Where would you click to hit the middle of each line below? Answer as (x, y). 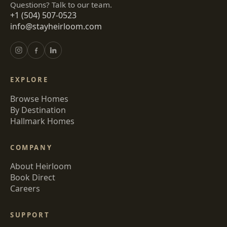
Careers (25, 189)
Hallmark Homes (42, 121)
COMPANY (31, 147)
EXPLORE (29, 80)
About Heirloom (41, 166)
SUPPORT (30, 215)
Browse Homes (39, 99)
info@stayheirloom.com (56, 27)
